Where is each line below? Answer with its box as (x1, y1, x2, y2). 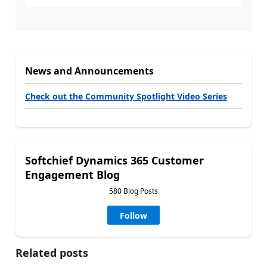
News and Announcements (25, 64, 154, 77)
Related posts (15, 245, 88, 260)
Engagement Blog (25, 167, 120, 182)
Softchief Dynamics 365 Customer (25, 153, 204, 167)
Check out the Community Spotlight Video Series (25, 90, 227, 102)
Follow (120, 209, 147, 221)
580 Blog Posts (109, 185, 158, 196)
